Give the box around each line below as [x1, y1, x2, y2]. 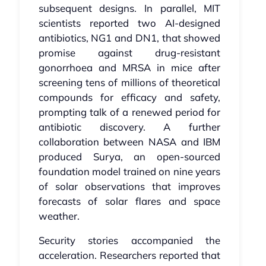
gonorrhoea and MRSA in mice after [38, 61, 221, 74]
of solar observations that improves [38, 180, 221, 193]
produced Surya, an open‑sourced [38, 150, 221, 163]
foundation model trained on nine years [38, 165, 221, 178]
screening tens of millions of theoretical [38, 76, 221, 89]
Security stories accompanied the [38, 234, 221, 247]
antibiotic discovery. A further [38, 121, 221, 134]
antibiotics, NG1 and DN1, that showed [38, 31, 221, 45]
